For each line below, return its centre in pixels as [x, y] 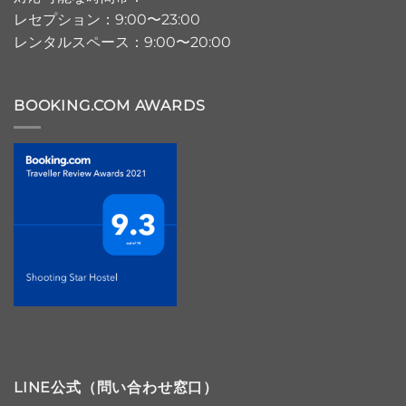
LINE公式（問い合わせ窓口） [116, 388]
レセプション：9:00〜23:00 [107, 19]
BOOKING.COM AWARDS [110, 105]
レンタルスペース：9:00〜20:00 [122, 42]
